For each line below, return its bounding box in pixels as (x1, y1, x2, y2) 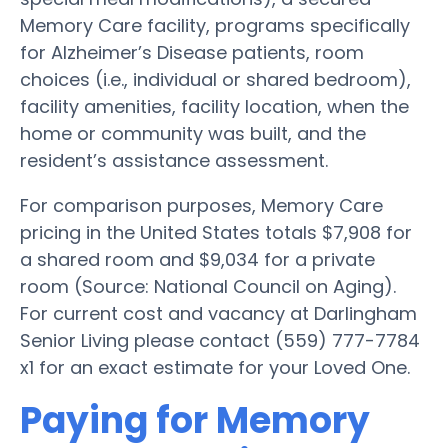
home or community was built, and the (20, 120, 366, 146)
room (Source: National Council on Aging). (20, 273, 396, 299)
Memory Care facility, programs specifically (20, 12, 410, 38)
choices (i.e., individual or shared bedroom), (20, 66, 411, 92)
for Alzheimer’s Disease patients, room (20, 39, 364, 65)
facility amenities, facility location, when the (20, 93, 409, 119)
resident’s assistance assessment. (20, 147, 328, 173)
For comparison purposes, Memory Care (20, 192, 383, 218)
